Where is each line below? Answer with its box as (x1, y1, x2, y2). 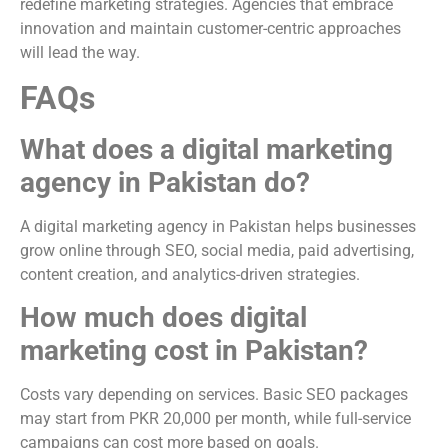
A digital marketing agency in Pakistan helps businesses (20, 217, 416, 237)
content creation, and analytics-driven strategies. (20, 265, 360, 285)
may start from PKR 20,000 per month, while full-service (20, 409, 411, 429)
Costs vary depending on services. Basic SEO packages (20, 385, 408, 405)
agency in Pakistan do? (20, 166, 310, 200)
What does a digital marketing (20, 133, 393, 167)
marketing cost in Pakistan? (20, 334, 368, 368)
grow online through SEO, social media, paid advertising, (20, 241, 414, 261)
